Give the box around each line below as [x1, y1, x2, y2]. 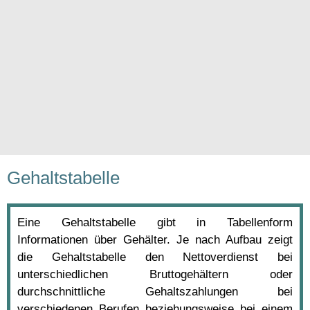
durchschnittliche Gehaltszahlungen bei [17, 284, 293, 298]
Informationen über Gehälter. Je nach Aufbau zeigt [17, 232, 293, 246]
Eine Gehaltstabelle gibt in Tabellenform [17, 215, 293, 229]
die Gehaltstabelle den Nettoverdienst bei [17, 250, 293, 264]
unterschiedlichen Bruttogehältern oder [17, 267, 293, 281]
